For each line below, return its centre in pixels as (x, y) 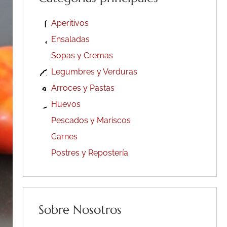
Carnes (64, 137)
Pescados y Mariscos (91, 121)
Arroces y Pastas (83, 88)
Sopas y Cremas (82, 56)
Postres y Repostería (89, 153)
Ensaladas (70, 40)
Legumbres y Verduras (94, 72)
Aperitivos (70, 23)
